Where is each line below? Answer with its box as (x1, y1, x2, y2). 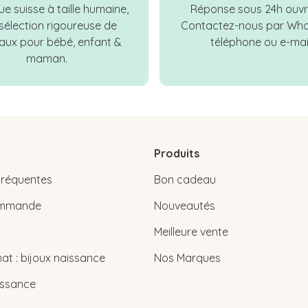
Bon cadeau (154, 173, 216, 187)
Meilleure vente (154, 225, 228, 239)
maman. (26, 52, 67, 66)
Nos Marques (154, 251, 221, 265)
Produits (154, 146, 199, 161)
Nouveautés (154, 199, 215, 213)
